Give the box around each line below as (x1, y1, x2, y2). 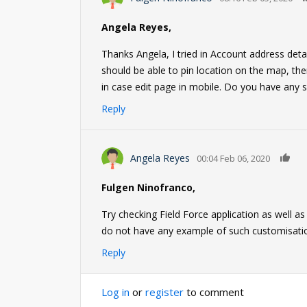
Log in (101, 285, 130, 299)
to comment (184, 285, 244, 299)
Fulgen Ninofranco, (101, 181, 195, 194)
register (145, 285, 184, 299)
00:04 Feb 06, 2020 (197, 152, 270, 164)
